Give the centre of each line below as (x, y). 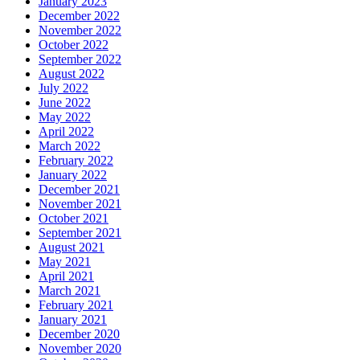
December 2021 (79, 189)
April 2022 (66, 131)
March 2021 (70, 290)
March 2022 (70, 145)
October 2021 (74, 218)
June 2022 (65, 102)
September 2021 (80, 232)
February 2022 (76, 160)
